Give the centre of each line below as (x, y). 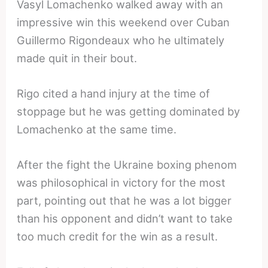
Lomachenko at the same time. (97, 129)
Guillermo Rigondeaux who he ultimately (121, 40)
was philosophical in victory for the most (121, 182)
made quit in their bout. (77, 58)
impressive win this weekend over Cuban (124, 22)
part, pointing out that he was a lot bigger (124, 200)
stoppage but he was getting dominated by (129, 111)
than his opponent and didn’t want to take (125, 218)
